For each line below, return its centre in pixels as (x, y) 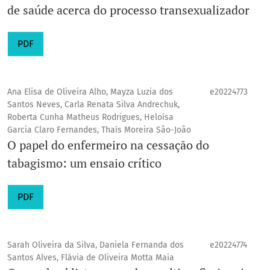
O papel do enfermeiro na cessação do (108, 145)
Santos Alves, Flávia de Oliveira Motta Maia (91, 258)
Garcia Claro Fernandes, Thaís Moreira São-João (99, 130)
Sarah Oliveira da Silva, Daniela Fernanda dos (96, 245)
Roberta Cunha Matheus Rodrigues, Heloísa (90, 118)
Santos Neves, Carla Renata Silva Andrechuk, (93, 105)
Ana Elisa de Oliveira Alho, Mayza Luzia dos (90, 92)
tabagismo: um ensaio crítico (84, 163)
